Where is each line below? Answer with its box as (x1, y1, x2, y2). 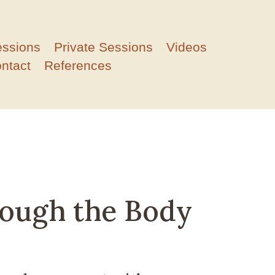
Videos (166, 39, 207, 54)
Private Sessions (54, 39, 153, 54)
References (44, 58, 112, 72)
